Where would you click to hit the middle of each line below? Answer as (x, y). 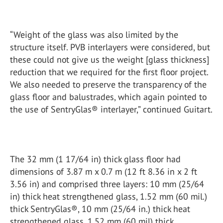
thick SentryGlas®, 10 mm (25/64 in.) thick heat (100, 209)
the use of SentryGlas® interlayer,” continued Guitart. (111, 109)
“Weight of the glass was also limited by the (94, 35)
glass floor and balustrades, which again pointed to (108, 97)
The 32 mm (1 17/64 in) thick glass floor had (95, 159)
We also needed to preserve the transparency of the (108, 84)
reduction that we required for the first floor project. (109, 72)
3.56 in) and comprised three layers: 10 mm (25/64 (107, 184)
